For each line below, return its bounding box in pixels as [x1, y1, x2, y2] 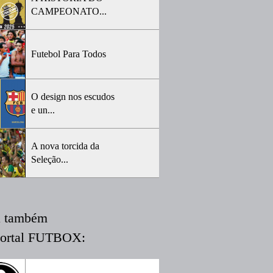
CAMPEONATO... [31, 6, 107, 16]
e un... [31, 105, 55, 115]
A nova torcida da [31, 141, 99, 151]
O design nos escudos [31, 91, 115, 102]
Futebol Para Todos [31, 49, 106, 59]
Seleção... [31, 154, 68, 165]
